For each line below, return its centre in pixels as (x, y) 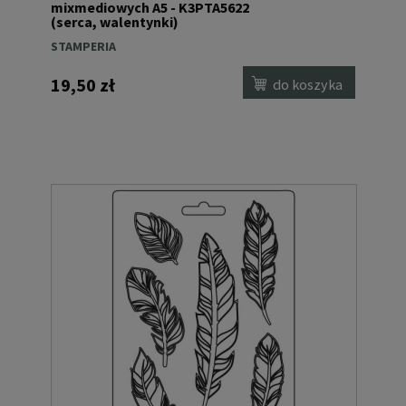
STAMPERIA (83, 47)
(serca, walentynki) (115, 22)
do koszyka (308, 84)
